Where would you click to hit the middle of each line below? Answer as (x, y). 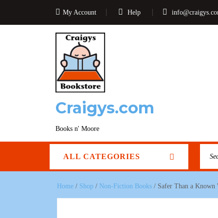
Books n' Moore (77, 129)
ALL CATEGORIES (102, 156)
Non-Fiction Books (126, 186)
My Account (80, 12)
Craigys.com (105, 108)
